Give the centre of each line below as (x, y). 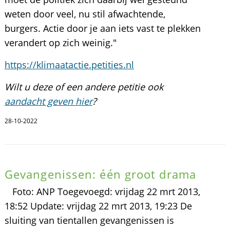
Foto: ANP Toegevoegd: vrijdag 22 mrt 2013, (102, 191)
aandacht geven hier (48, 101)
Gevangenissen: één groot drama (100, 174)
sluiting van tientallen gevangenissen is (89, 220)
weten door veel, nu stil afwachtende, (85, 14)
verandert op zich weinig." (60, 43)
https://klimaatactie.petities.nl (69, 65)
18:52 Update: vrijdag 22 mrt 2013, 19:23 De (98, 206)
